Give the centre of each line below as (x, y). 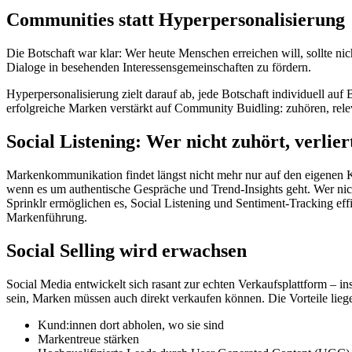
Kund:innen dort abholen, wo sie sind (131, 324)
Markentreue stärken (88, 339)
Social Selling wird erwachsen (126, 250)
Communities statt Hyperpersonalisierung (176, 20)
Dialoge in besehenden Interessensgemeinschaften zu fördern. (159, 68)
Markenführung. (47, 217)
